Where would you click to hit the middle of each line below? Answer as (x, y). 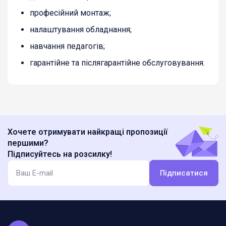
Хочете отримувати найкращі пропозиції (88, 132)
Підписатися (184, 173)
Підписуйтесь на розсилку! (60, 154)
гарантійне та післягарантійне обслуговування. (117, 63)
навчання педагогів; (67, 46)
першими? (28, 143)
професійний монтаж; (70, 13)
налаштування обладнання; (81, 29)
